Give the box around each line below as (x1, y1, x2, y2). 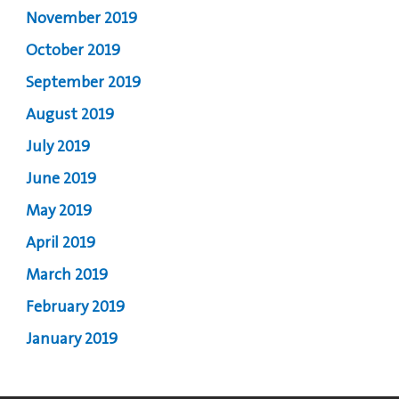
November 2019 (26, 11, 138, 28)
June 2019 (26, 171, 97, 188)
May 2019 (26, 203, 93, 220)
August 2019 (26, 107, 115, 124)
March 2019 (26, 267, 109, 284)
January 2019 (26, 331, 118, 348)
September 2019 (26, 75, 142, 92)
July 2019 (26, 139, 91, 156)
